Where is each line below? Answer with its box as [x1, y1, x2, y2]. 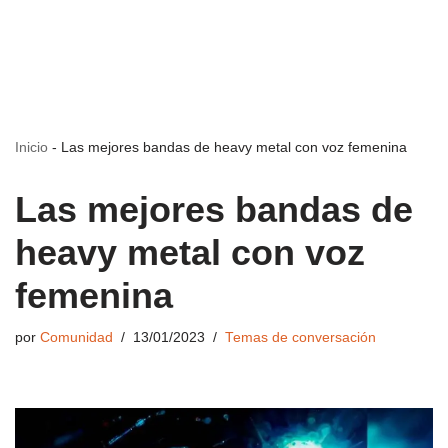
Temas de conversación [225, 330, 376, 345]
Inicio [15, 139, 48, 155]
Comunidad [40, 330, 113, 345]
